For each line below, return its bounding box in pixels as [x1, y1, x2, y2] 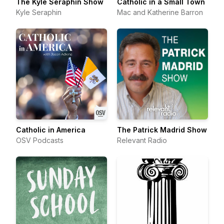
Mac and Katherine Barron [117, 8, 203, 16]
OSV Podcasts [16, 136, 63, 144]
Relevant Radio [117, 136, 167, 144]
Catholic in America [16, 125, 85, 134]
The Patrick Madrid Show [117, 125, 207, 134]
